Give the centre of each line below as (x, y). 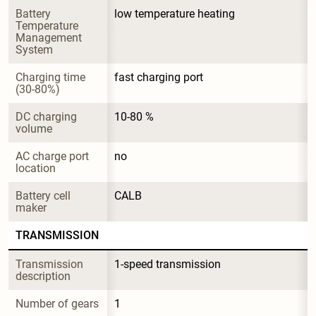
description (43, 276)
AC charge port (54, 156)
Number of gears (57, 303)
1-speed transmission (168, 264)
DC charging (48, 116)
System (34, 49)
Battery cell (44, 195)
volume (34, 128)
